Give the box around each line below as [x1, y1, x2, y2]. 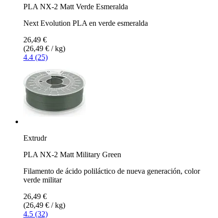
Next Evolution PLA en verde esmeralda [23, 18, 148, 27]
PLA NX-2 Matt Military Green [23, 150, 121, 159]
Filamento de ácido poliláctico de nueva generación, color [23, 166, 200, 175]
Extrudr [23, 133, 47, 142]
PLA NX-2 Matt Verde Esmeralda [23, 2, 128, 11]
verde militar [23, 175, 62, 184]
